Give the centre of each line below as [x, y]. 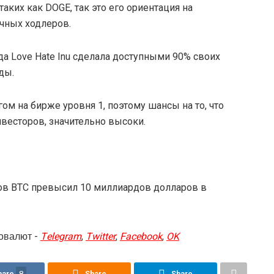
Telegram [61, 236]
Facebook [141, 236]
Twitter [101, 236]
